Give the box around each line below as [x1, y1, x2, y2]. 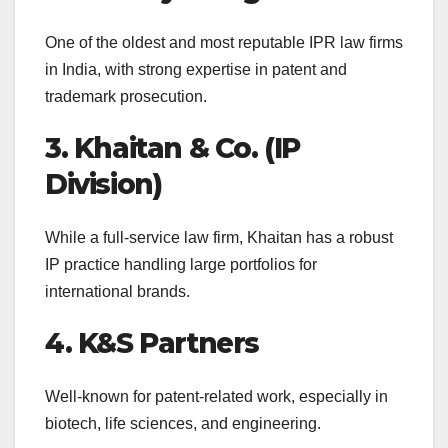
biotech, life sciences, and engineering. [45, 415, 321, 433]
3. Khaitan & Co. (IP [45, 130, 301, 165]
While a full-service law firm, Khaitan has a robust [45, 228, 393, 246]
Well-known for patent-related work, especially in [45, 388, 388, 406]
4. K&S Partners [45, 325, 259, 360]
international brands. [45, 282, 190, 300]
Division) [45, 166, 162, 201]
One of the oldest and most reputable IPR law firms [45, 33, 403, 51]
